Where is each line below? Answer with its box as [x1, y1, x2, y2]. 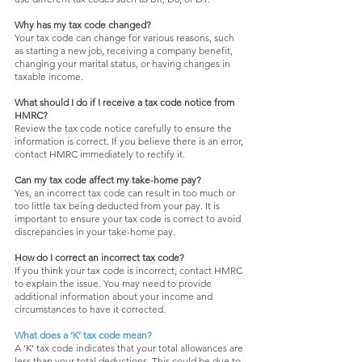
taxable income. [15, 70, 83, 82]
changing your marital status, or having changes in [15, 57, 230, 69]
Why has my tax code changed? [15, 19, 154, 31]
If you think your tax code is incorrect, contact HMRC [15, 264, 242, 276]
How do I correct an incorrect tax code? [15, 251, 184, 263]
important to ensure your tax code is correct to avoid [15, 213, 241, 225]
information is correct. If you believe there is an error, [15, 135, 243, 147]
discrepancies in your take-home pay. [15, 225, 175, 238]
